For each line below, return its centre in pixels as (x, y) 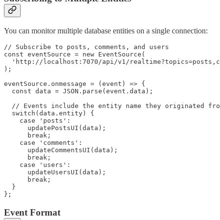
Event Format (32, 212)
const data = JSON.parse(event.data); (79, 91)
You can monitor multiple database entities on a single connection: (106, 31)
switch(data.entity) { (49, 113)
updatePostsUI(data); (55, 128)
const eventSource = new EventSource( (75, 55)
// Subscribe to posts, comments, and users (86, 47)
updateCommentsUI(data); (61, 150)
